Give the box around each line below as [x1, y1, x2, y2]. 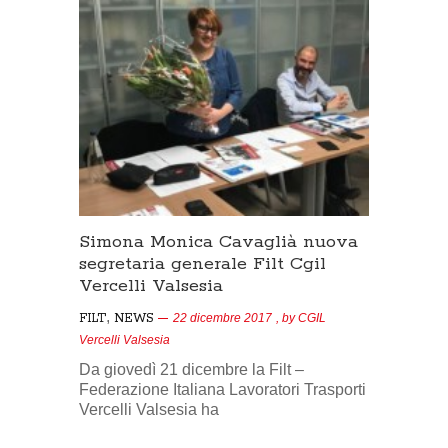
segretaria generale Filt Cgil [79, 253, 326, 276]
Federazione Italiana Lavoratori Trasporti [79, 381, 366, 399]
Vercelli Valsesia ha [79, 401, 219, 419]
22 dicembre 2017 [173, 311, 272, 326]
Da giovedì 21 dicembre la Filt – [79, 361, 304, 379]
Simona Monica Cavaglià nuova [79, 231, 358, 254]
